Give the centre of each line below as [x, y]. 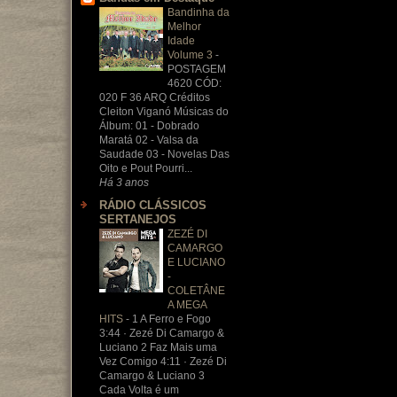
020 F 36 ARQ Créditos [155, 97]
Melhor [184, 26]
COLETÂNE [196, 291]
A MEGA [187, 305]
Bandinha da [198, 12]
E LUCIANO [196, 262]
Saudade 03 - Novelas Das [164, 154]
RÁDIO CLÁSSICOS [153, 205]
